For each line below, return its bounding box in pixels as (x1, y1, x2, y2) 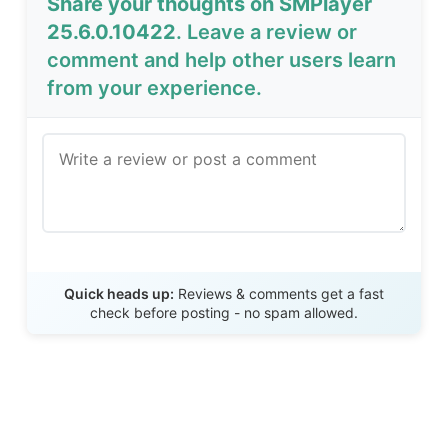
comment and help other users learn (47, 48, 397, 73)
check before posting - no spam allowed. (90, 304, 358, 322)
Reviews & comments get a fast (174, 285, 384, 303)
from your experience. (47, 76, 263, 101)
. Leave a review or (176, 20, 358, 45)
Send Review (174, 269, 274, 287)
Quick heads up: (64, 285, 174, 303)
